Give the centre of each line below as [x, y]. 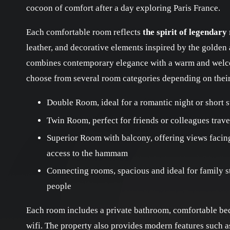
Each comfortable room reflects [84, 32]
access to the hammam [87, 153]
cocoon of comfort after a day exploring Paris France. [123, 8]
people [59, 186]
